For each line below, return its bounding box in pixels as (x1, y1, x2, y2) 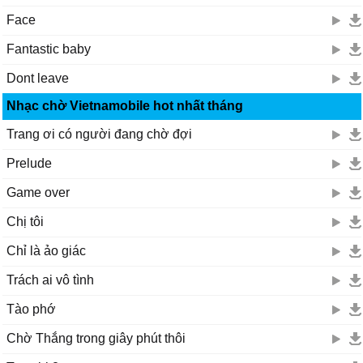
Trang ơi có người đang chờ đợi (6, 127, 192, 141)
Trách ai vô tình (6, 273, 94, 287)
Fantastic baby (6, 42, 91, 56)
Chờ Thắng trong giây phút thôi (6, 331, 186, 345)
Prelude (6, 156, 52, 170)
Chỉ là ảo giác (6, 244, 86, 258)
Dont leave (6, 71, 69, 85)
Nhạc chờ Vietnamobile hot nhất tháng (6, 99, 243, 113)
